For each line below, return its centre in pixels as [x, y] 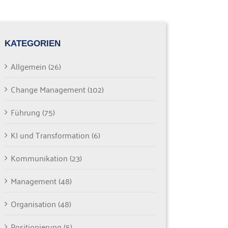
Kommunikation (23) [46, 158]
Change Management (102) [57, 89]
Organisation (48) [41, 204]
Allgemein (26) [36, 66]
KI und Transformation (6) [55, 135]
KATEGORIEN [32, 43]
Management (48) [41, 181]
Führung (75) [33, 112]
